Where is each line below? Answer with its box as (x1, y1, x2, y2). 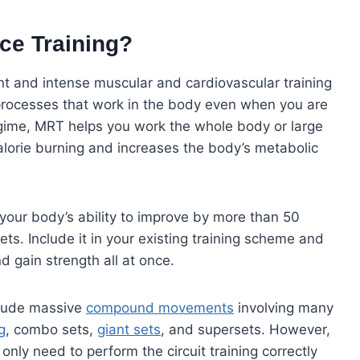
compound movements (86, 299, 234, 316)
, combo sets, (6, 321, 97, 337)
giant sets (97, 321, 161, 337)
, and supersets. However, (161, 321, 330, 337)
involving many (234, 299, 333, 316)
